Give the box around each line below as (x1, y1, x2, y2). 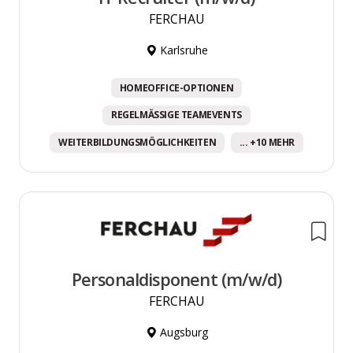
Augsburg (156, 325, 208, 340)
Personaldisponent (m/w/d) (71, 268, 282, 292)
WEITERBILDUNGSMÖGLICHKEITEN (58, 135, 217, 149)
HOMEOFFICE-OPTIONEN (119, 80, 234, 95)
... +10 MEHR (239, 135, 295, 149)
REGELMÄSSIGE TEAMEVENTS (111, 108, 242, 122)
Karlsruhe (156, 42, 208, 58)
